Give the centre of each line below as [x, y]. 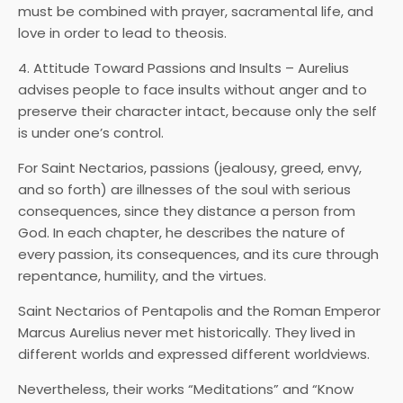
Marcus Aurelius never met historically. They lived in [187, 333]
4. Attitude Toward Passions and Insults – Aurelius [184, 68]
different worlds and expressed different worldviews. [194, 354]
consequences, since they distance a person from [187, 211]
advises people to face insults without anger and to [193, 90]
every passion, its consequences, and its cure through [198, 255]
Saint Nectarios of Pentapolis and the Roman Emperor [199, 311]
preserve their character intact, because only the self [197, 112]
